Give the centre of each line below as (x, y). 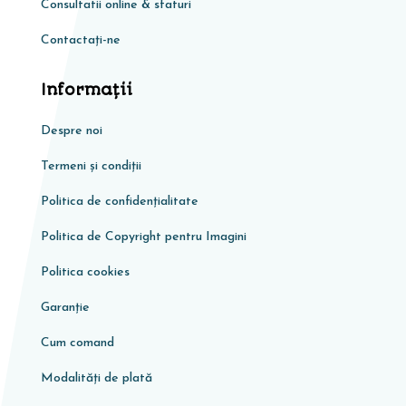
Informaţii (86, 89)
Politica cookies (85, 272)
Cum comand (77, 343)
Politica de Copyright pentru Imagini (143, 237)
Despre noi (71, 130)
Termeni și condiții (91, 166)
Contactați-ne (80, 40)
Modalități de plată (96, 378)
